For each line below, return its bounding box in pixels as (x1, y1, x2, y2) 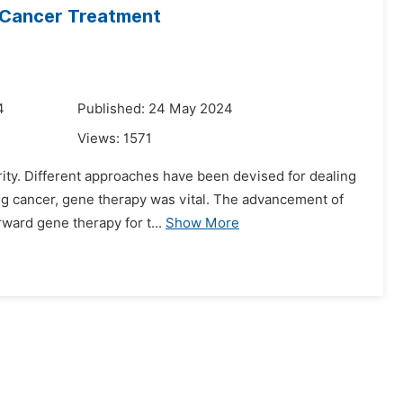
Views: (77, 130, 123, 147)
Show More (166, 215, 239, 231)
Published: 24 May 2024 (77, 101, 233, 117)
